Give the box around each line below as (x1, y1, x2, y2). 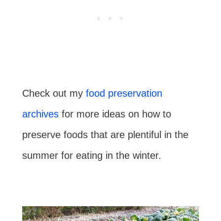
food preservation (85, 87, 162, 99)
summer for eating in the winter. (22, 149, 161, 161)
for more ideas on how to (58, 108, 171, 119)
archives (22, 108, 59, 119)
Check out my (22, 87, 86, 99)
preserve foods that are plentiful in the (22, 129, 188, 140)
